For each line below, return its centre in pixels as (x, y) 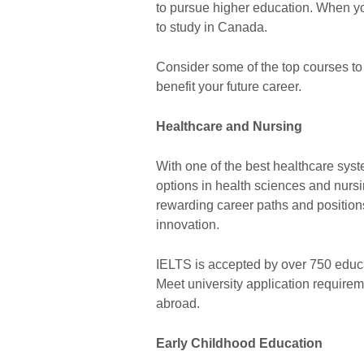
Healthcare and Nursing (229, 127)
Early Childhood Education (239, 344)
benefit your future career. (229, 87)
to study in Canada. (212, 28)
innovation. (188, 225)
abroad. (178, 304)
